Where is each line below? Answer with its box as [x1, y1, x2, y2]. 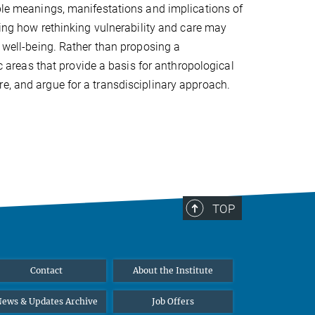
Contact [30, 265, 63, 276]
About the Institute [133, 265, 213, 276]
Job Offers [152, 296, 194, 307]
